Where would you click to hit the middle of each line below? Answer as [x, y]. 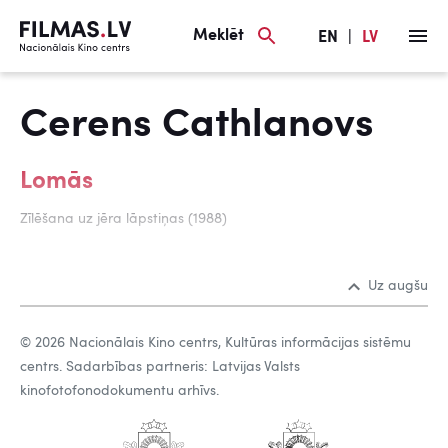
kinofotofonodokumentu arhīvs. [119, 391]
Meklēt [218, 35]
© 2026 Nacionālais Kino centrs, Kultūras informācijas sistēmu [215, 343]
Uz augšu [398, 286]
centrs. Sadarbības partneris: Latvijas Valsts [160, 367]
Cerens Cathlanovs [197, 126]
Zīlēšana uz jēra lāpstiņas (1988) [123, 219]
